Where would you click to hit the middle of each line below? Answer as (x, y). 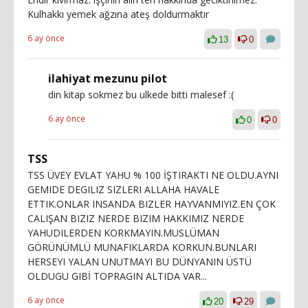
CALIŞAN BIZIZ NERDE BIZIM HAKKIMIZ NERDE (136, 218)
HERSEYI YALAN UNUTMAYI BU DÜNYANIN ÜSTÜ (140, 261)
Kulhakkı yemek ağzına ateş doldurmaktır (118, 14)
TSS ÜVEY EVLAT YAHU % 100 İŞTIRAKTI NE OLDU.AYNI (153, 175)
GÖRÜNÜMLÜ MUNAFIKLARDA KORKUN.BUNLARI (142, 247)
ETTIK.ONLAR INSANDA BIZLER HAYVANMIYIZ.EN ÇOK (152, 203)
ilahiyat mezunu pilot (108, 78)
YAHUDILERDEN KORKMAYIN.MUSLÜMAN (123, 232)
